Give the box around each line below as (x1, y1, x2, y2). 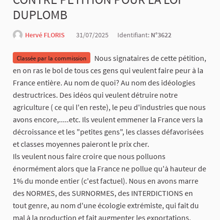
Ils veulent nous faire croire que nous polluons (13, 151, 165, 162)
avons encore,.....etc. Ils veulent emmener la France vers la (13, 114, 203, 125)
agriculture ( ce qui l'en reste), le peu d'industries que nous (13, 102, 206, 112)
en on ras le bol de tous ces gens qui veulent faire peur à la (13, 65, 203, 76)
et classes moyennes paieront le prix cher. (13, 139, 149, 149)
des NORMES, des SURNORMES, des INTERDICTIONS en (13, 188, 193, 198)
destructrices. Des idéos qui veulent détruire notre (13, 90, 178, 100)
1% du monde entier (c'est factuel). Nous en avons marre (13, 176, 198, 186)
